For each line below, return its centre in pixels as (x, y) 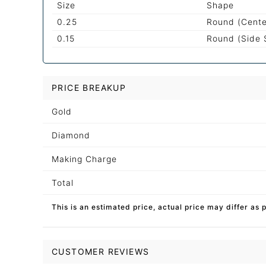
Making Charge (84, 159)
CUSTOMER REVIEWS (101, 251)
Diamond (71, 135)
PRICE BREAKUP (89, 87)
